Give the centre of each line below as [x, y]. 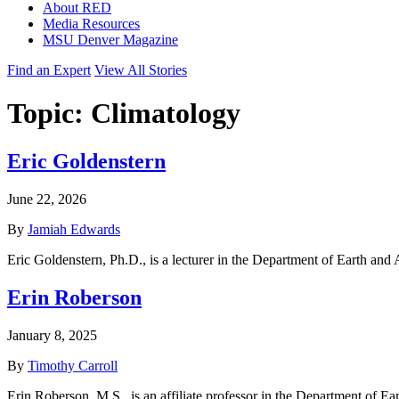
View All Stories [141, 70]
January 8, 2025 [52, 335]
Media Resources [91, 24]
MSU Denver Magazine [110, 40]
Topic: [49, 114]
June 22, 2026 [47, 199]
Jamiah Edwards [74, 229]
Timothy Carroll [73, 365]
